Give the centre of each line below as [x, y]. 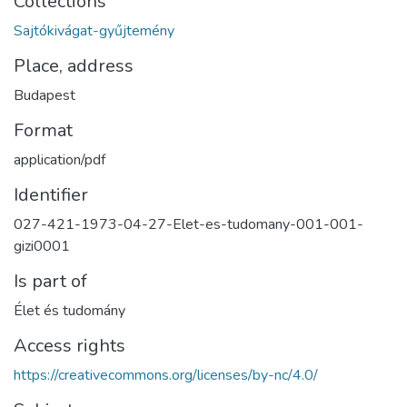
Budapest [45, 95]
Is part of [50, 281]
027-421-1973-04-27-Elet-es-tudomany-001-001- [189, 224]
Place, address [74, 65]
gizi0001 [42, 246]
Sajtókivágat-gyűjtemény [94, 30]
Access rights [69, 345]
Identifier [51, 194]
